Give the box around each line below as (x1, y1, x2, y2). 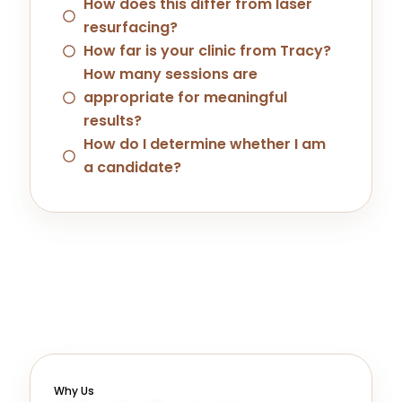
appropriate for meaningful (83, 86, 287, 108)
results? (83, 109, 142, 131)
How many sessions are (83, 63, 258, 84)
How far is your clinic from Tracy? (83, 39, 331, 61)
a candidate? (83, 156, 181, 178)
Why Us (54, 382, 95, 398)
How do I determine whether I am (83, 133, 326, 154)
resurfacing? (83, 16, 178, 38)
